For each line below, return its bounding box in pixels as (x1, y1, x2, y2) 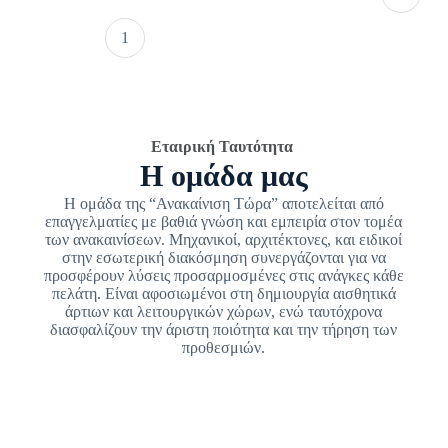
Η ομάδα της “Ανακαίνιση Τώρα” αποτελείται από (63, 194, 384, 212)
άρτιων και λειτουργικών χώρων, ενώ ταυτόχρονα (65, 302, 383, 320)
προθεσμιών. (182, 338, 266, 356)
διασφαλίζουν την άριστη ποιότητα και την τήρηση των (50, 320, 398, 338)
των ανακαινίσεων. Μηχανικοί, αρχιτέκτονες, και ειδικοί (45, 230, 403, 248)
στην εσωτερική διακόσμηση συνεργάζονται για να (61, 248, 386, 266)
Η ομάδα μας (139, 158, 308, 192)
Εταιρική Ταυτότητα (150, 137, 297, 155)
